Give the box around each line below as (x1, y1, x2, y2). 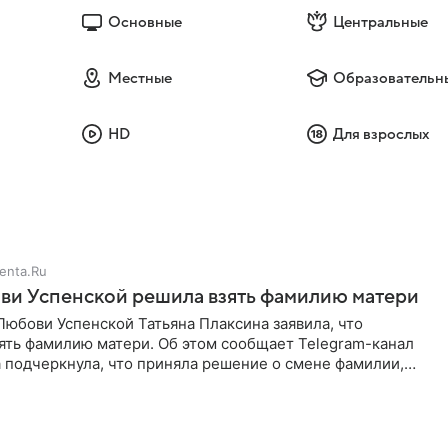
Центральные (333, 14, 429, 30)
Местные (107, 70, 172, 86)
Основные (107, 14, 182, 30)
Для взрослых (333, 126, 431, 142)
